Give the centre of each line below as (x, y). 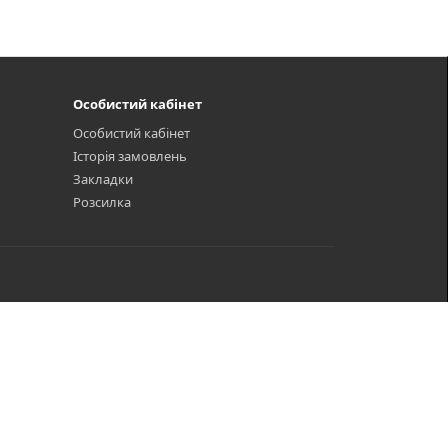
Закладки (103, 179)
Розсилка (102, 202)
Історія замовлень (130, 156)
